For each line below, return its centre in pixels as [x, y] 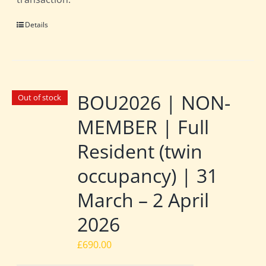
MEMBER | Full [143, 127]
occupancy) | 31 [148, 176]
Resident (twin [140, 151]
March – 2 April [143, 200]
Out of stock [40, 98]
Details [37, 25]
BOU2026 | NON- [154, 103]
